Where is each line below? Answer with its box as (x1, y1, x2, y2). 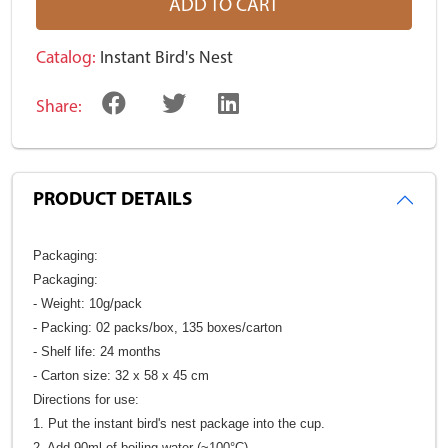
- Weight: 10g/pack (33, 295, 142, 311)
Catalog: (36, 49, 96, 67)
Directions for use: (33, 391, 139, 407)
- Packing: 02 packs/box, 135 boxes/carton (33, 319, 282, 335)
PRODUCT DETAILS (33, 190, 192, 210)
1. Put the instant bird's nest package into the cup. (33, 415, 325, 431)
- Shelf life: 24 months (33, 343, 161, 359)
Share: (36, 98, 82, 116)
